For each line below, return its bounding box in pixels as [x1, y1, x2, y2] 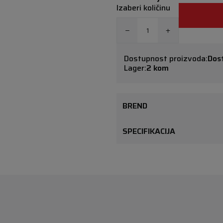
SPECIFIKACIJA [122, 125, 175, 137]
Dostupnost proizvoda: [124, 52, 208, 65]
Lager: [124, 62, 146, 74]
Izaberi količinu [116, 1, 170, 14]
